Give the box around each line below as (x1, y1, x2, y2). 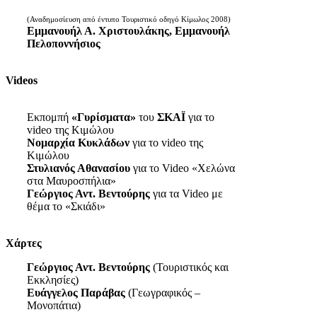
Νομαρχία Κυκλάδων (27, 137, 129, 149)
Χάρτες (6, 237, 42, 250)
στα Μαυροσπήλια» (27, 175, 116, 188)
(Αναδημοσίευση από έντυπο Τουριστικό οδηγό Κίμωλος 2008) (27, 16, 231, 24)
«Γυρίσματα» (71, 111, 136, 124)
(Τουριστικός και (150, 261, 229, 274)
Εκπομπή (27, 111, 71, 124)
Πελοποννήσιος (27, 38, 100, 50)
